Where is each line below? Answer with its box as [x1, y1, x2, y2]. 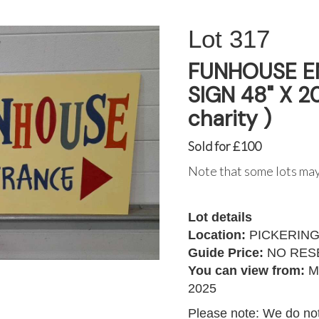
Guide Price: [188, 246, 267, 260]
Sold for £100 [188, 138, 261, 154]
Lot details [188, 210, 252, 224]
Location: [188, 228, 249, 242]
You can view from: [188, 263, 308, 278]
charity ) [188, 105, 271, 132]
